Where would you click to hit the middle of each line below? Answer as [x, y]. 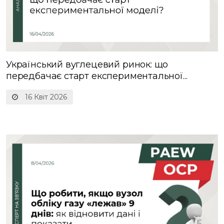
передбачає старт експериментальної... [97, 76]
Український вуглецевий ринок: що [87, 65]
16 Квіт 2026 [45, 97]
